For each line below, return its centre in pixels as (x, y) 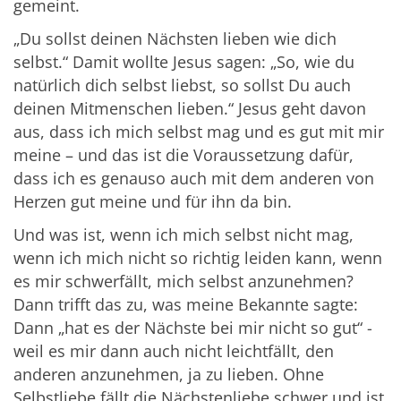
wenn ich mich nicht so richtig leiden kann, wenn (198, 258)
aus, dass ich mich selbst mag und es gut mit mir (199, 132)
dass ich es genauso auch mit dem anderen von (194, 179)
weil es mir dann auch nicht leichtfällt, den (174, 351)
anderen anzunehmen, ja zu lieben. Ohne (169, 375)
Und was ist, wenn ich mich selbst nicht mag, (183, 235)
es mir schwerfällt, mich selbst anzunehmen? (183, 282)
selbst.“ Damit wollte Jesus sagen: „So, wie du (184, 62)
